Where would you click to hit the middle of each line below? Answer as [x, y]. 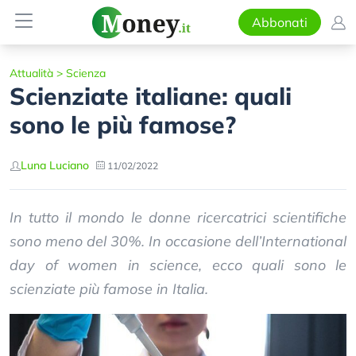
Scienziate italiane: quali [151, 96]
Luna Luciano [55, 165]
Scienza [86, 73]
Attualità [31, 73]
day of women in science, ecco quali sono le [178, 265]
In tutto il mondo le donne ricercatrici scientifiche [178, 217]
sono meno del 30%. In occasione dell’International [178, 241]
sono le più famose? [123, 125]
